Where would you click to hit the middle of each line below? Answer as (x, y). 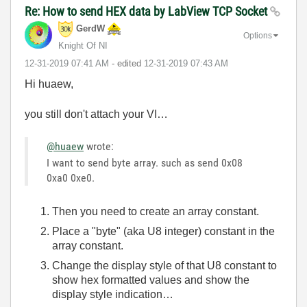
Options (258, 36)
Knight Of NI (83, 45)
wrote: (99, 146)
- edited (128, 63)
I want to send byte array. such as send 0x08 (145, 162)
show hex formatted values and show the (151, 280)
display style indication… (113, 294)
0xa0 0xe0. (71, 177)
